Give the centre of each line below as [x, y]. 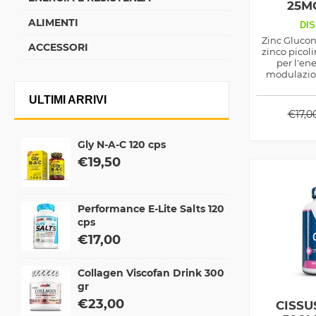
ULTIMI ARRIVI [68, 100]
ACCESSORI [58, 47]
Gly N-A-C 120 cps [122, 145]
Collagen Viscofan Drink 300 [151, 273]
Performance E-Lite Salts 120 [151, 209]
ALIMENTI [53, 23]
